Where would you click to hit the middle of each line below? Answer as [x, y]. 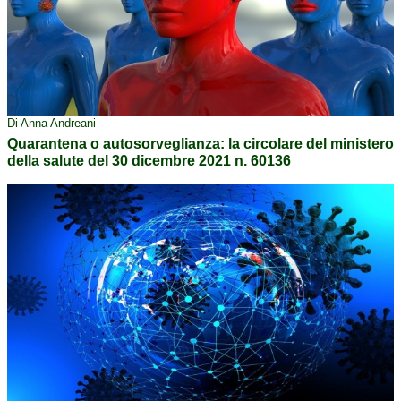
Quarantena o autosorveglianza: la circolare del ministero [200, 144]
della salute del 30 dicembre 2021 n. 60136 [149, 161]
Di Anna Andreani [51, 124]
